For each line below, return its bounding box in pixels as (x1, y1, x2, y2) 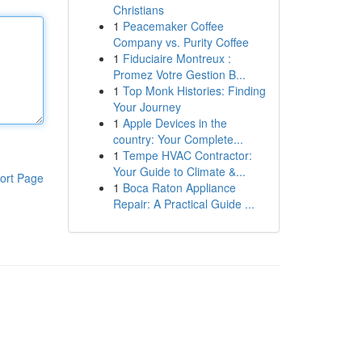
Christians (112, 2, 164, 18)
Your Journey (112, 99, 181, 115)
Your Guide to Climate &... (112, 163, 246, 179)
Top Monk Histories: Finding (122, 82, 266, 99)
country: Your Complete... (112, 131, 243, 147)
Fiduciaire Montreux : (122, 50, 231, 66)
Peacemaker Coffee (122, 18, 224, 34)
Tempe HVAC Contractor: (122, 147, 252, 163)
